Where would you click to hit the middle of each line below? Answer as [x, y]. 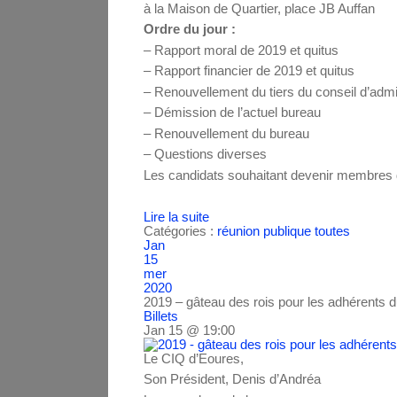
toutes [332, 230]
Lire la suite [176, 216]
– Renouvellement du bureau [226, 133]
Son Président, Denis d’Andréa [232, 379]
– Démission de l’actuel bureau [232, 113]
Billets [161, 315]
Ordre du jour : [190, 29]
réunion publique [264, 230]
